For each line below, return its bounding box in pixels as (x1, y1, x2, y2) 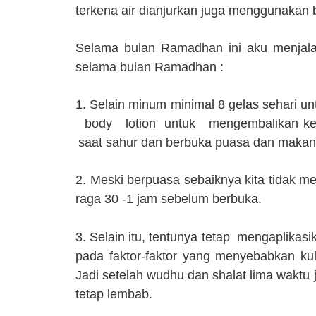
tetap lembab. (75, 287, 152, 301)
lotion (125, 116, 156, 130)
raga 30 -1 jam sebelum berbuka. (75, 192, 262, 206)
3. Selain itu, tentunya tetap (75, 230, 233, 244)
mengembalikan (209, 116, 303, 130)
